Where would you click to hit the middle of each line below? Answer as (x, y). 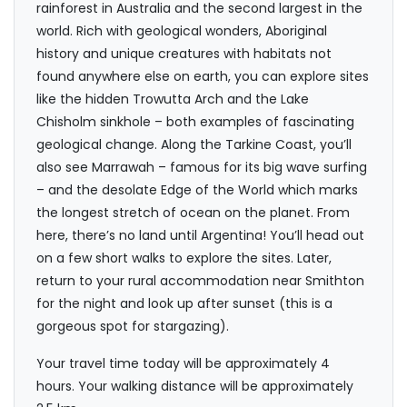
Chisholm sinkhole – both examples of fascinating (195, 122)
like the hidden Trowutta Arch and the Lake (173, 99)
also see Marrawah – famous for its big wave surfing (202, 168)
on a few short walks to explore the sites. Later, (184, 258)
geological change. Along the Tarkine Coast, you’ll (194, 145)
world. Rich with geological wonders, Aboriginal (182, 31)
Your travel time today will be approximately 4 (183, 364)
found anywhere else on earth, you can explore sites (203, 77)
